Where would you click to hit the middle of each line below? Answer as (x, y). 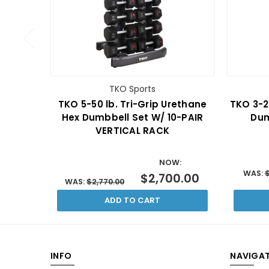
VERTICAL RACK (132, 131)
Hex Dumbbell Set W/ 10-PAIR (132, 118)
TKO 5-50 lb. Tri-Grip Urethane (132, 104)
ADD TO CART (132, 201)
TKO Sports (132, 89)
